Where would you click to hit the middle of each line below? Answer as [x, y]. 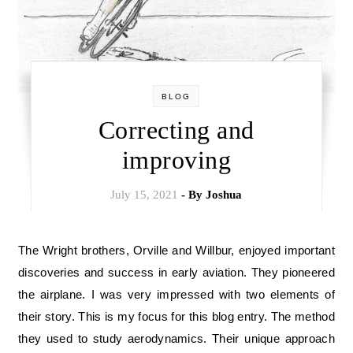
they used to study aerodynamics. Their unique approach [176, 338]
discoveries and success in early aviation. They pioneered [176, 272]
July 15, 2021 [145, 194]
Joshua [224, 194]
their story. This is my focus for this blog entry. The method [176, 316]
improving [176, 160]
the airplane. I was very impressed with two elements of [176, 294]
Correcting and [176, 130]
